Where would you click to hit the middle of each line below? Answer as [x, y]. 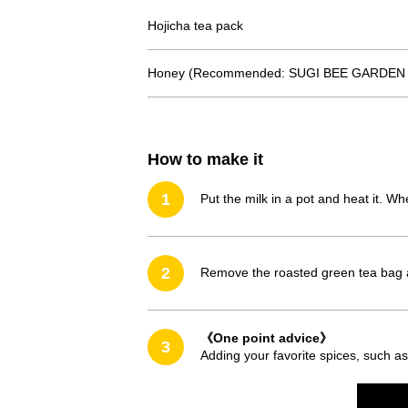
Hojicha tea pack [195, 25]
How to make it [205, 159]
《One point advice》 [266, 337]
